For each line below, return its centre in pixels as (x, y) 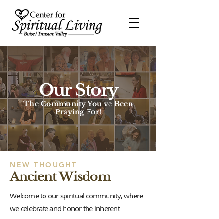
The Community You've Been (78, 104)
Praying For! (78, 112)
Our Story (78, 90)
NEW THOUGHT (44, 165)
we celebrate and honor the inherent (65, 208)
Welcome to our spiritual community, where (77, 196)
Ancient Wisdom (60, 177)
